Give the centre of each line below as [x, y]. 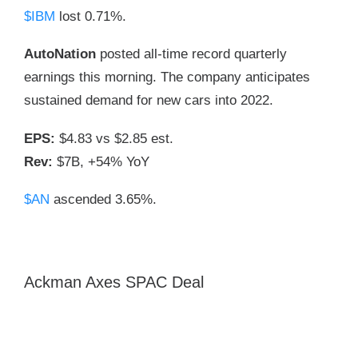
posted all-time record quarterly [193, 54]
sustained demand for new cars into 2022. [149, 101]
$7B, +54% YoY [101, 161]
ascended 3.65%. [103, 200]
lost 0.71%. [91, 17]
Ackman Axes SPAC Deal [114, 282]
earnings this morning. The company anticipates [167, 78]
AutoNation [62, 54]
